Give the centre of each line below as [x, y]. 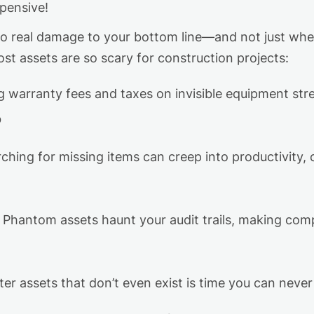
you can [252, 283]
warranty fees [52, 94]
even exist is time [174, 283]
